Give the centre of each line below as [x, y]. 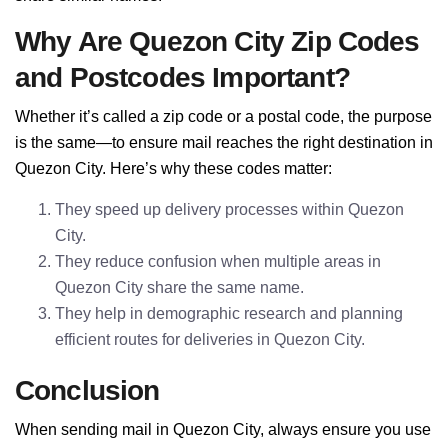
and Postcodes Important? [182, 77]
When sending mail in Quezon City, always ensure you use [223, 429]
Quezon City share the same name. [179, 287]
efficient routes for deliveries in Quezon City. [210, 339]
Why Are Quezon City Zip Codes [217, 41]
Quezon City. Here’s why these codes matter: [173, 168]
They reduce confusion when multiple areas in [218, 261]
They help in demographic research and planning [229, 313]
